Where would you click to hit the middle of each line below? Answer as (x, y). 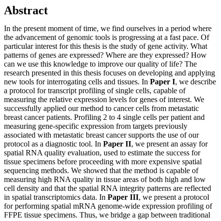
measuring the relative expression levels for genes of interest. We (104, 99)
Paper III (123, 197)
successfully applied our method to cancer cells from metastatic (101, 108)
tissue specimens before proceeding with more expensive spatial (103, 161)
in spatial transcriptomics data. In (56, 197)
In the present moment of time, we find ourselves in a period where (108, 28)
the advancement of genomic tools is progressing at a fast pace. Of (107, 37)
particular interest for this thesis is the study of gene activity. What (106, 46)
